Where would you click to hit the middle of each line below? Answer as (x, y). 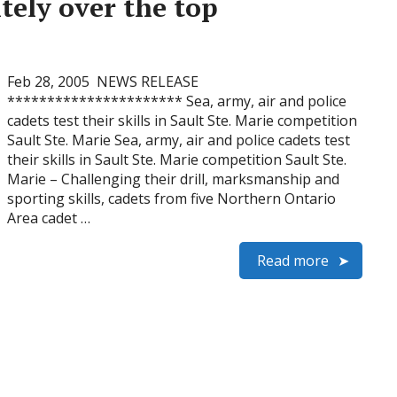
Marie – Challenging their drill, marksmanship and (173, 179)
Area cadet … (49, 218)
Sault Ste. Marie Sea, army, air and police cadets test (179, 140)
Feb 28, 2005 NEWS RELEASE (103, 82)
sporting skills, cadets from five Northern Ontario (171, 198)
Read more (293, 261)
